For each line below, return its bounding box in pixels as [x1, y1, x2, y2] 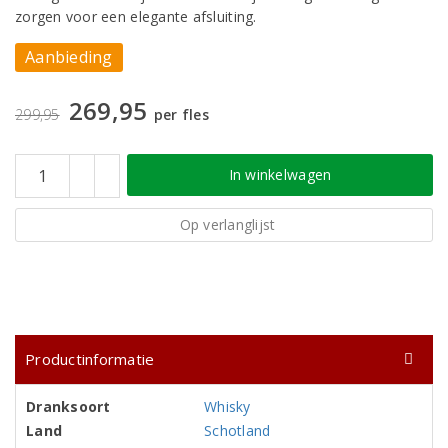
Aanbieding [25, 46, 113, 68]
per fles [153, 105, 209, 124]
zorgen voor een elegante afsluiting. [15, 7, 257, 26]
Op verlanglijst [179, 215, 276, 234]
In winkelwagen [228, 165, 332, 184]
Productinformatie [25, 349, 155, 369]
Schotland [204, 421, 271, 440]
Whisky [204, 397, 251, 416]
